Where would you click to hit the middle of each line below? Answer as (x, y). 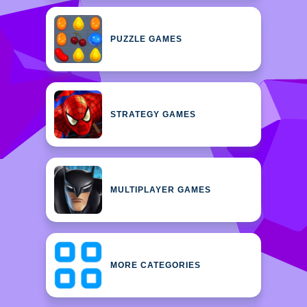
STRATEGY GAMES (153, 114)
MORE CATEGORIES (156, 265)
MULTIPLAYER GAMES (161, 190)
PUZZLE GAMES (146, 39)
